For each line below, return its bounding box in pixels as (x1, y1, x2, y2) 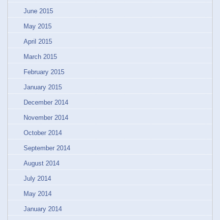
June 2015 (24, 7, 53, 15)
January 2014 (24, 205, 62, 213)
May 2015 (24, 23, 52, 30)
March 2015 (24, 53, 57, 60)
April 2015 (24, 38, 52, 45)
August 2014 (24, 160, 59, 167)
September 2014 (24, 144, 70, 152)
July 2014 (24, 175, 51, 182)
